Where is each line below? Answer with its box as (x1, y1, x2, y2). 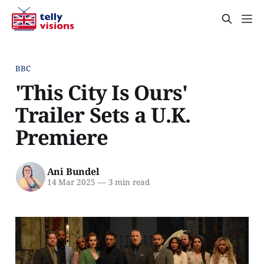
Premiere (15, 123, 108, 151)
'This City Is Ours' (15, 78, 188, 106)
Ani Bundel (47, 165, 100, 179)
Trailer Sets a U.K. (15, 100, 191, 128)
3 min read (105, 177, 150, 188)
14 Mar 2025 (47, 177, 95, 188)
